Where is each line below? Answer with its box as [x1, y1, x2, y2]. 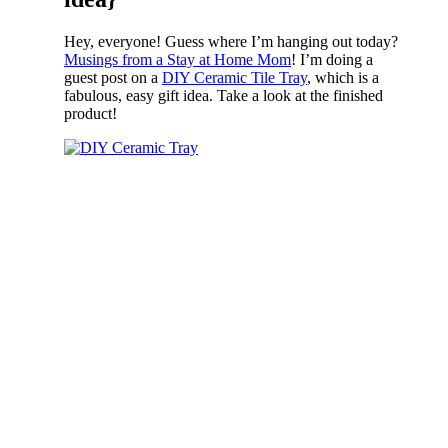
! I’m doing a [291, 50, 373, 68]
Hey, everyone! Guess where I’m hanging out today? [64, 32, 398, 50]
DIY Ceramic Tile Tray [162, 68, 307, 86]
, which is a [307, 68, 379, 86]
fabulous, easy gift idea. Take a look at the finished [64, 86, 383, 104]
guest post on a [64, 68, 162, 86]
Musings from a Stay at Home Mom [64, 50, 291, 68]
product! [64, 104, 117, 122]
